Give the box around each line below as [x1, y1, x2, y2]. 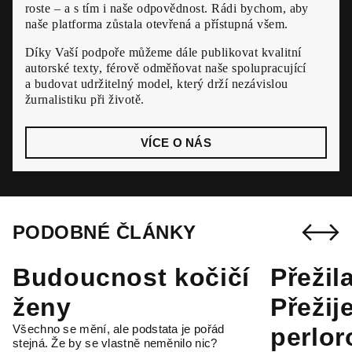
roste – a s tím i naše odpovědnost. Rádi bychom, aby [25, 2, 309, 15]
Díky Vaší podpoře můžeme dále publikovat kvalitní [25, 46, 302, 59]
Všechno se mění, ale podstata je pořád [13, 322, 225, 335]
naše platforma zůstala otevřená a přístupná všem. [25, 17, 288, 31]
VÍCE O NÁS [141, 136, 211, 149]
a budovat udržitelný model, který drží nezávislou [25, 77, 288, 90]
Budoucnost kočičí [13, 263, 250, 291]
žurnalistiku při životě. [25, 93, 145, 106]
